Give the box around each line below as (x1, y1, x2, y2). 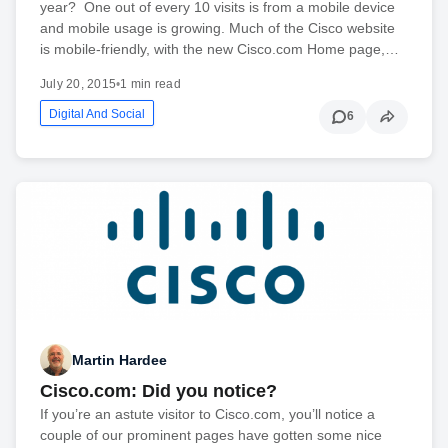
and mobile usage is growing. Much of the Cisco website (40, 19, 395, 36)
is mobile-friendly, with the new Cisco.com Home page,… (40, 40, 399, 57)
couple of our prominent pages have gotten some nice (40, 427, 382, 444)
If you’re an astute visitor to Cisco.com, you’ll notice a (40, 406, 375, 423)
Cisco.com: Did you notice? (40, 381, 277, 402)
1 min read (120, 76, 181, 91)
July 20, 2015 (40, 76, 117, 91)
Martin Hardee (72, 351, 167, 368)
